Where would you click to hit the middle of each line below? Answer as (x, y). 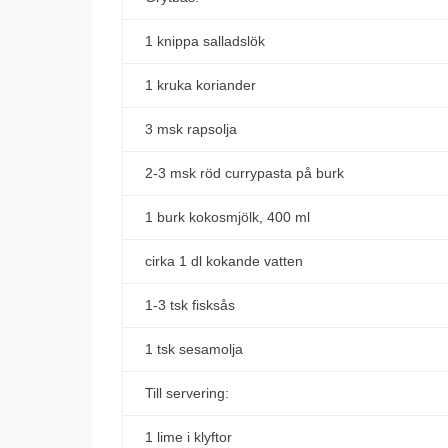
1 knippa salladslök (204, 41)
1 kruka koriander (200, 85)
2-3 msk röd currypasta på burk (244, 173)
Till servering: (186, 393)
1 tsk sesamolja (193, 349)
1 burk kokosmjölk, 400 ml (227, 217)
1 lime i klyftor (188, 437)
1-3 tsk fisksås (189, 305)
